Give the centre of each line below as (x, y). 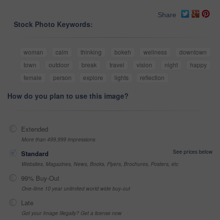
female (33, 77)
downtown (193, 52)
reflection (152, 77)
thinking (91, 52)
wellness (155, 52)
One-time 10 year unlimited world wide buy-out (76, 188)
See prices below (193, 151)
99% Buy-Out (40, 178)
